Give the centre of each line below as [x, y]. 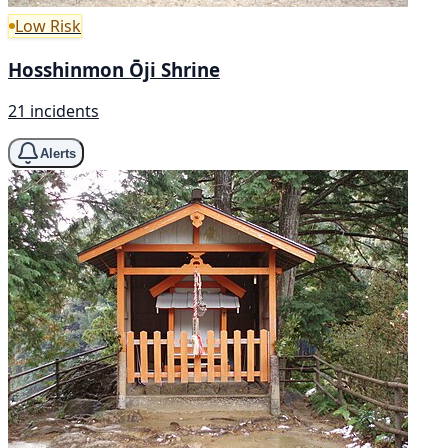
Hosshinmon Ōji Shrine [114, 69]
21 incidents [53, 111]
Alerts [58, 153]
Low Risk [48, 25]
